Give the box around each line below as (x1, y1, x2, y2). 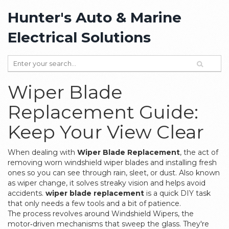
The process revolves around (8, 209, 111, 218)
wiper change (17, 178, 66, 188)
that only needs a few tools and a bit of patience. (8, 199, 181, 208)
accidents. (8, 189, 45, 198)
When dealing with (8, 148, 77, 157)
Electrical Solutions (8, 29, 151, 46)
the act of (184, 148, 218, 157)
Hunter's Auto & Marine (8, 9, 181, 26)
